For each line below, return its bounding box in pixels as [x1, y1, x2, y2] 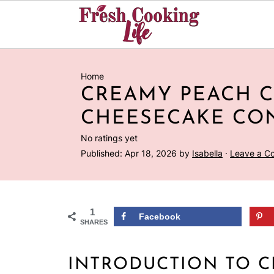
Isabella [192, 148, 223, 158]
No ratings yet [81, 133, 138, 143]
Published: [81, 148, 125, 158]
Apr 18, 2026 [125, 148, 177, 158]
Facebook [139, 212, 180, 221]
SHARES [80, 218, 108, 226]
